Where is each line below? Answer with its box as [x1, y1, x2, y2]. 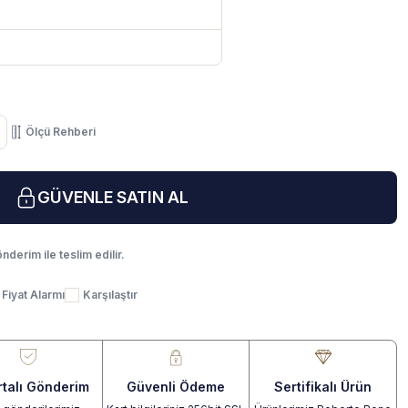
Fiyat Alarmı [2, 288, 65, 301]
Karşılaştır [83, 288, 138, 301]
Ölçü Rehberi [25, 125, 96, 138]
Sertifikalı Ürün [274, 378, 372, 394]
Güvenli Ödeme [126, 378, 225, 394]
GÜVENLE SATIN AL [37, 188, 189, 207]
